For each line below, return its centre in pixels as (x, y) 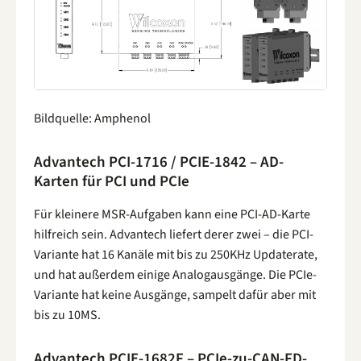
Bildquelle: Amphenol (92, 118)
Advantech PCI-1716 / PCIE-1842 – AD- (159, 163)
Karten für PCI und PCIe (112, 182)
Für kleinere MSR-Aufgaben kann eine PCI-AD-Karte (172, 215)
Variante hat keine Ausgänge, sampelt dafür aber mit (175, 295)
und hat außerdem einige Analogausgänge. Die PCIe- (175, 275)
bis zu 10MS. (67, 315)
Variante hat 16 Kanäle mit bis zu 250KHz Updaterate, (176, 255)
